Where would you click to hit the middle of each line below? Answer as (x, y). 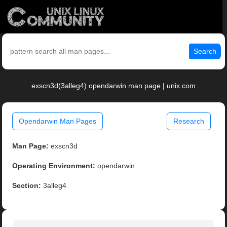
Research (188, 121)
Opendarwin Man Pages (58, 121)
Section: (27, 186)
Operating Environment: (54, 166)
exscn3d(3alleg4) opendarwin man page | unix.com (113, 86)
